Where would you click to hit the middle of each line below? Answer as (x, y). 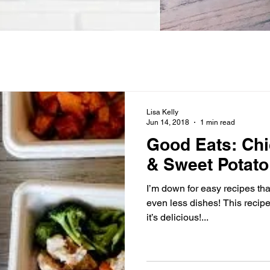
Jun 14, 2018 (168, 122)
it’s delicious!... (177, 217)
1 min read (218, 122)
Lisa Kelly (162, 112)
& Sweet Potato (208, 164)
